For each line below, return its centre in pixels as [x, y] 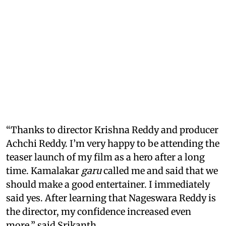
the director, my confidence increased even [99, 211]
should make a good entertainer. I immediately [108, 184]
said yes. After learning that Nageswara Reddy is [111, 198]
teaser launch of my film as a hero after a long [105, 157]
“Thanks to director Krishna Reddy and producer [112, 130]
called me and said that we [160, 171]
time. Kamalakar [44, 171]
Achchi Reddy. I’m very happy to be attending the [113, 143]
